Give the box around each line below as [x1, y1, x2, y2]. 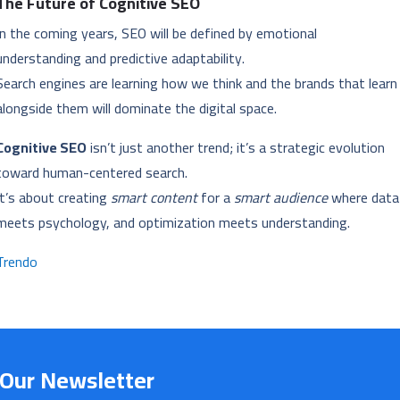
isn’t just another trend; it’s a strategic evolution [87, 134, 386, 162]
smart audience [234, 184, 329, 212]
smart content [111, 184, 198, 212]
